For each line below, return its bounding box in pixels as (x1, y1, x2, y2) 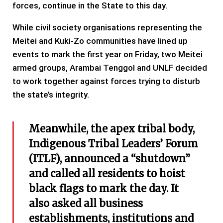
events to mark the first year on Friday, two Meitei (12, 49, 203, 60)
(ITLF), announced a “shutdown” (29, 152, 190, 165)
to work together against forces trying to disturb (12, 76, 200, 87)
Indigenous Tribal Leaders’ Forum (29, 137, 198, 150)
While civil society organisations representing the (12, 22, 202, 33)
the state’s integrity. (12, 90, 89, 100)
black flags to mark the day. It (29, 182, 179, 195)
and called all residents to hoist (29, 167, 185, 180)
